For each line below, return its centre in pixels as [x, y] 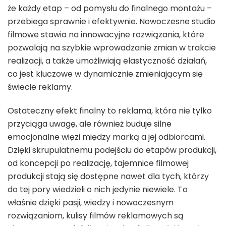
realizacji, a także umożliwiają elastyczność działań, [107, 61]
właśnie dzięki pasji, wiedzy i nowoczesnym [91, 202]
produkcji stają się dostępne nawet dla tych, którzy [108, 176]
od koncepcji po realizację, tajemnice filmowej [98, 163]
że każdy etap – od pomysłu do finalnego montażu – [110, 8]
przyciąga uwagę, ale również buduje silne [90, 124]
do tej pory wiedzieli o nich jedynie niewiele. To [98, 189]
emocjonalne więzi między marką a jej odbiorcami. [106, 137]
